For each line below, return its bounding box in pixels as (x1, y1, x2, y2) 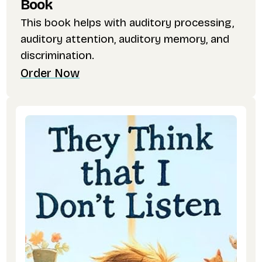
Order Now (20, 67, 80, 81)
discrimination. (20, 49, 94, 63)
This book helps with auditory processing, (20, 16, 234, 30)
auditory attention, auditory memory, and (20, 32, 229, 46)
